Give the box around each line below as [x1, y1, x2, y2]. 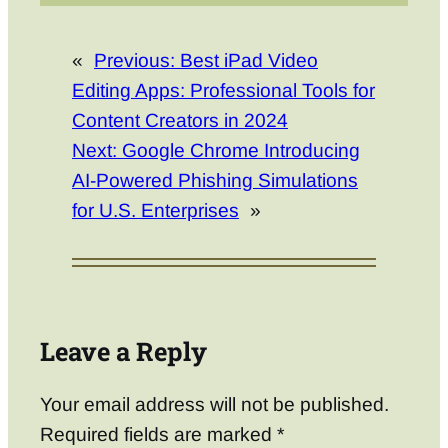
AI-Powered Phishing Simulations [72, 169, 358, 191]
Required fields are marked [40, 423, 277, 445]
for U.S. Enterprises [72, 199, 239, 221]
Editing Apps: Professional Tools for [72, 79, 375, 101]
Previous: [94, 49, 175, 71]
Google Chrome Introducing [122, 139, 360, 161]
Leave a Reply [40, 333, 207, 368]
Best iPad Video [180, 49, 318, 71]
